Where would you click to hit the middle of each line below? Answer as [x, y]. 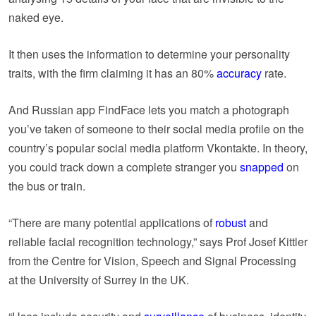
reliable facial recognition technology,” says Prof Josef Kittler [158, 241]
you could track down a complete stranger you [124, 166]
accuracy [239, 73]
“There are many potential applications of [112, 222]
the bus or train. [47, 186]
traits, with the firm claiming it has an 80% [113, 73]
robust [231, 222]
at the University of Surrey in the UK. [99, 279]
